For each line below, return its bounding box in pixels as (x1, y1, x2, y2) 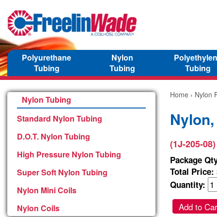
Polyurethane (22, 51, 71, 63)
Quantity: (170, 178, 208, 190)
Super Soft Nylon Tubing (17, 166, 108, 178)
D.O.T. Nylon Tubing (17, 130, 90, 142)
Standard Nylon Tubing (17, 112, 102, 124)
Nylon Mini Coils (17, 184, 77, 196)
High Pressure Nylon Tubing (17, 148, 121, 160)
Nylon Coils (17, 202, 60, 214)
